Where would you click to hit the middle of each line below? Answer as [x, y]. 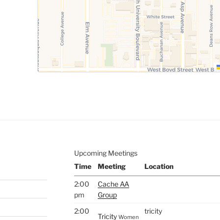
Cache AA [113, 184]
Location [159, 166]
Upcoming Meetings [106, 153]
